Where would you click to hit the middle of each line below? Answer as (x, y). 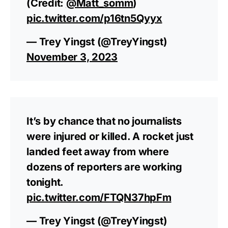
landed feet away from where (98, 152)
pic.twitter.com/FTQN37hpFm (99, 198)
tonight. (45, 182)
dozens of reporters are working (104, 167)
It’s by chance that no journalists (104, 121)
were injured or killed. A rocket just (110, 137)
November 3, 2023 (72, 57)
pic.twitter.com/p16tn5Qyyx (94, 19)
